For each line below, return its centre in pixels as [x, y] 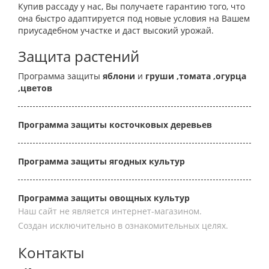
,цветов [35, 88]
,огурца [228, 76]
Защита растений [79, 56]
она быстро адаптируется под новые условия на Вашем [134, 18]
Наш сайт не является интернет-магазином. [110, 211]
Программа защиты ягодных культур [101, 161]
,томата [192, 76]
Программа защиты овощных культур [104, 198]
